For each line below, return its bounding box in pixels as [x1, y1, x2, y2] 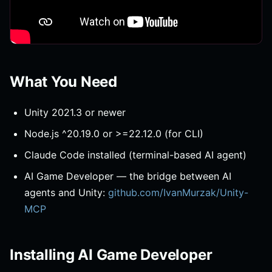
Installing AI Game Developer [10, 246, 212, 264]
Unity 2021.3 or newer [24, 106, 126, 119]
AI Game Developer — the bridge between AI [24, 170, 231, 183]
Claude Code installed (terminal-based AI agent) [24, 149, 246, 161]
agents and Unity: [24, 186, 108, 199]
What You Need [10, 73, 117, 91]
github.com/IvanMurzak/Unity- [108, 186, 248, 199]
